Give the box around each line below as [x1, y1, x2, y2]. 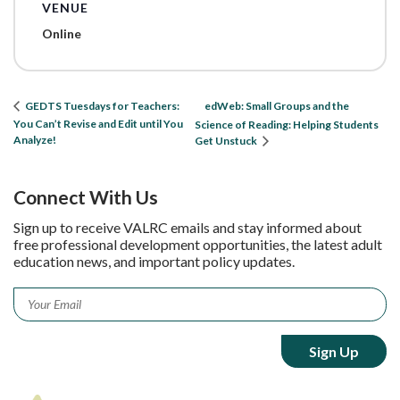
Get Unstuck [194, 134, 259, 148]
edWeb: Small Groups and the [204, 98, 349, 112]
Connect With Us [13, 186, 158, 209]
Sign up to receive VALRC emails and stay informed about [13, 219, 362, 237]
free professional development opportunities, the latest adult [13, 236, 382, 254]
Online [42, 25, 81, 41]
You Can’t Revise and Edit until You [13, 117, 183, 131]
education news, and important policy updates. [13, 253, 295, 271]
